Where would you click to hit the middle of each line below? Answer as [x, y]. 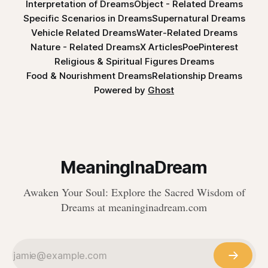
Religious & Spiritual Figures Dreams [134, 62]
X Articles [161, 47]
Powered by [121, 90]
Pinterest [218, 47]
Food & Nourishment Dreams [89, 76]
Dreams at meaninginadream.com [134, 207]
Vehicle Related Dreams [83, 33]
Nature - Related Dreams [85, 47]
